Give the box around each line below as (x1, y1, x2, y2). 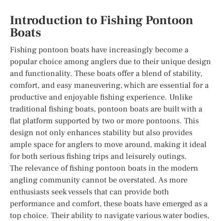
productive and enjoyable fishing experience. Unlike (10, 92, 192, 102)
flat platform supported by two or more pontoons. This (10, 115, 199, 126)
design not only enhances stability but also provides (10, 127, 192, 138)
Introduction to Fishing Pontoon (10, 12, 193, 28)
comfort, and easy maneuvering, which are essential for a (10, 80, 209, 90)
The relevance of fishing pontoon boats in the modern (10, 163, 198, 173)
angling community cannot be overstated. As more (10, 175, 187, 185)
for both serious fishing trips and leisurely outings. (10, 151, 187, 161)
